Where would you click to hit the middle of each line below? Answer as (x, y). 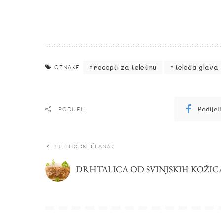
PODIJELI (72, 109)
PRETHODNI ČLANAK (84, 146)
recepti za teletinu (125, 67)
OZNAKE (67, 67)
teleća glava (197, 67)
